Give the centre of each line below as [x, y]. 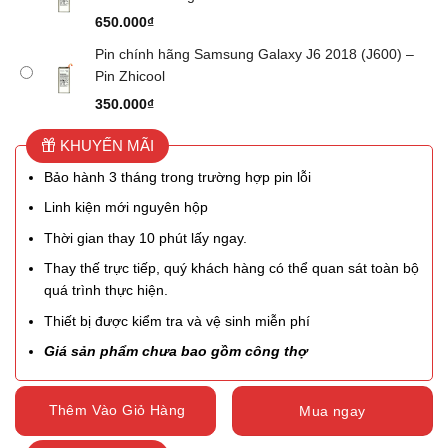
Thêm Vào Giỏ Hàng [117, 410]
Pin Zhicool [130, 76]
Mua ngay [332, 410]
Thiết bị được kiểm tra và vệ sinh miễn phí [177, 320]
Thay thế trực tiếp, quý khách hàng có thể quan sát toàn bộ [232, 268]
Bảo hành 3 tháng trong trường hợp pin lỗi [178, 176]
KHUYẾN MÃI [105, 145]
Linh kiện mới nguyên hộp [126, 207]
